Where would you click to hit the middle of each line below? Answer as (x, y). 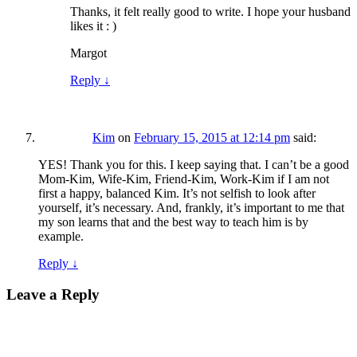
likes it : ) (93, 26)
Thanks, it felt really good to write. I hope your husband (210, 12)
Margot (88, 53)
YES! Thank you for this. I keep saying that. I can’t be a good (194, 165)
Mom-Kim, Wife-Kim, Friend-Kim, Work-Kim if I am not (184, 179)
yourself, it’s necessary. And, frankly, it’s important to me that (191, 208)
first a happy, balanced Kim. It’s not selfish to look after (177, 194)
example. (61, 237)
